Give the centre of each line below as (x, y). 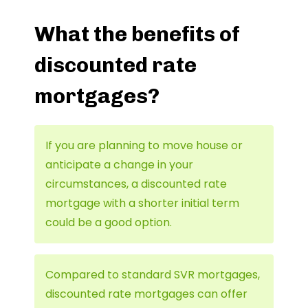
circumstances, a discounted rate (136, 184)
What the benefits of (137, 34)
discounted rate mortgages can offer (146, 294)
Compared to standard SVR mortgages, (153, 274)
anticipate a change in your (119, 164)
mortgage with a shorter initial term (142, 203)
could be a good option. (109, 222)
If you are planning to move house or (144, 145)
